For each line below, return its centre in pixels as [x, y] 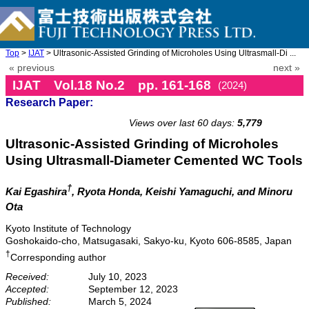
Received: [27, 276]
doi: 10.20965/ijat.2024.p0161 [231, 107]
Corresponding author [58, 257]
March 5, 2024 [120, 301]
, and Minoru [262, 192]
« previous [32, 68]
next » [287, 68]
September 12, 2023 [133, 289]
